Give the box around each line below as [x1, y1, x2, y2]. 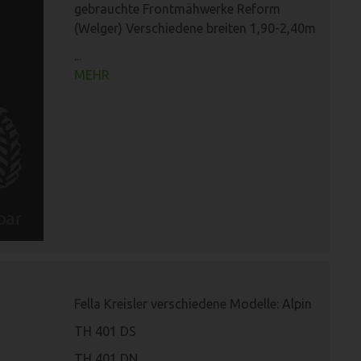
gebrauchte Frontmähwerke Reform [74, 2, 280, 16]
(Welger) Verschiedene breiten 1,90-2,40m [74, 21, 316, 35]
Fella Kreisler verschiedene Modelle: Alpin [74, 297, 312, 311]
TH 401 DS [74, 324, 136, 338]
